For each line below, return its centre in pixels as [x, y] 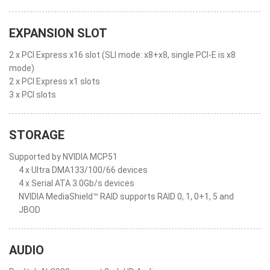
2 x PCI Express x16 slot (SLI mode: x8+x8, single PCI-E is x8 [122, 55]
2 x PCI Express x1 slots [55, 81]
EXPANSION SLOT [58, 33]
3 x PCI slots [33, 95]
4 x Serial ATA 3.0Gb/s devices [77, 183]
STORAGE [37, 135]
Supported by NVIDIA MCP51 [63, 157]
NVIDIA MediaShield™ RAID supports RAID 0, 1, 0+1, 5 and [126, 196]
